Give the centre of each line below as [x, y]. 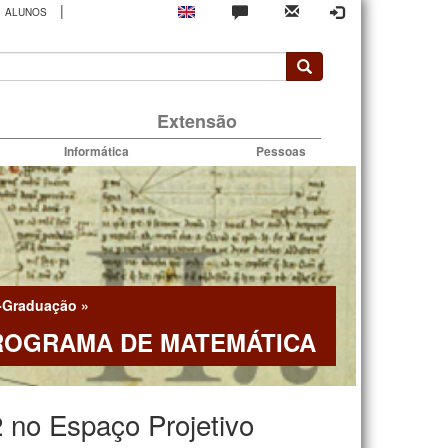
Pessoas [280, 150]
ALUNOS [25, 12]
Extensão [196, 120]
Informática [97, 150]
